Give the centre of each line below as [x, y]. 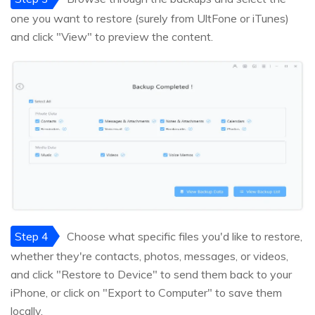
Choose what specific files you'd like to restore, [185, 236]
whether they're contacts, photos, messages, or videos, [149, 256]
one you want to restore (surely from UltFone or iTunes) [150, 18]
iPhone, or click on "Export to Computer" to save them [146, 292]
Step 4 [32, 236]
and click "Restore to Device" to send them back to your [151, 274]
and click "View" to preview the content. [112, 36]
